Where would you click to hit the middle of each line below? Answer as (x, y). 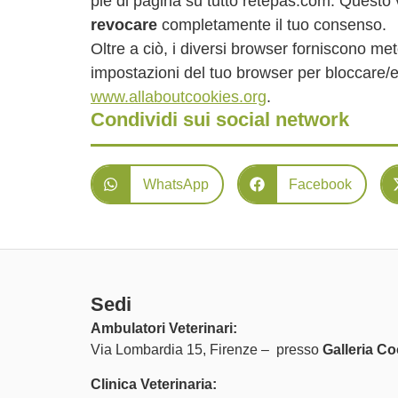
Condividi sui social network (220, 119)
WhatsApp (175, 184)
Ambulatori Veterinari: (164, 328)
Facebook (320, 184)
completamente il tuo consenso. (272, 25)
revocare (124, 25)
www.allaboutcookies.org (179, 97)
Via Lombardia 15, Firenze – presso (207, 350)
